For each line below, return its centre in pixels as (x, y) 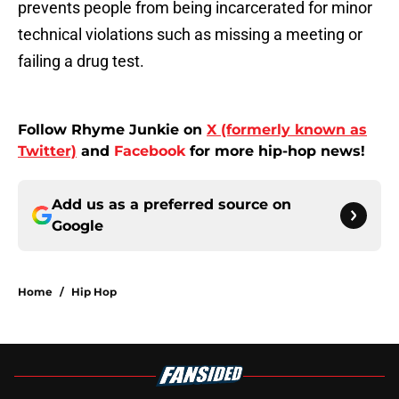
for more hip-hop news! (275, 151)
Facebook (150, 151)
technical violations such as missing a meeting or (190, 35)
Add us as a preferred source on (171, 205)
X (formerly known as (287, 130)
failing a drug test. (81, 61)
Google (77, 226)
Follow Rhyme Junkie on (112, 130)
